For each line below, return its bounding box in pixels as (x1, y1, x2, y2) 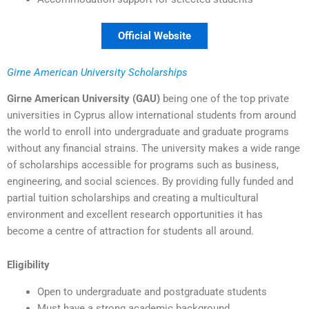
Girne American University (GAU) (7, 92, 160, 105)
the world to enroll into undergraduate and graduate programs (7, 125, 289, 138)
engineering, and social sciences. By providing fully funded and (7, 175, 293, 188)
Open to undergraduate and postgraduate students (37, 285, 267, 298)
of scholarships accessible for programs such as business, (7, 158, 279, 171)
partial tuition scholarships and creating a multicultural (7, 191, 259, 204)
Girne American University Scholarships (7, 66, 188, 79)
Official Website (118, 29, 191, 42)
